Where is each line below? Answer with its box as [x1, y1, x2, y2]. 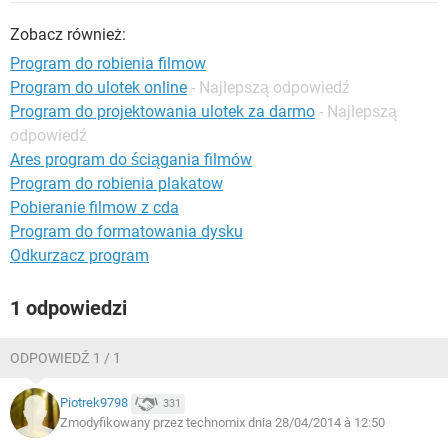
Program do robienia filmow [10, 54, 206, 73]
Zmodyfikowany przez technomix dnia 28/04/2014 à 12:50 [60, 415, 385, 430]
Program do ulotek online [10, 78, 187, 97]
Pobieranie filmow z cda [10, 198, 179, 217]
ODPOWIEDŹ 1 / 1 [10, 350, 121, 366]
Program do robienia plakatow [10, 174, 223, 193]
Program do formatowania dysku [10, 222, 243, 241]
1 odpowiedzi [10, 296, 127, 320]
